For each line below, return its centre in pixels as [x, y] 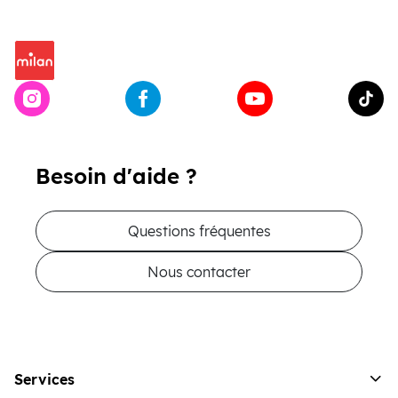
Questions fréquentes [199, 231]
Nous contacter [199, 272]
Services [44, 379]
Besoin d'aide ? [116, 176]
